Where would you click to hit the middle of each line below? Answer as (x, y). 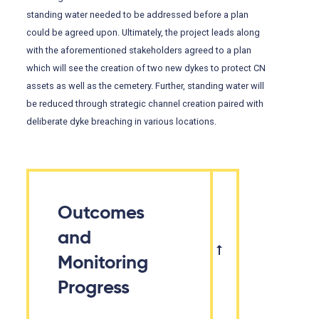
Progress (94, 287)
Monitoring (103, 262)
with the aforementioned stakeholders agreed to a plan (139, 51)
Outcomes (101, 213)
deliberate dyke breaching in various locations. (122, 122)
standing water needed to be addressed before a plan (138, 15)
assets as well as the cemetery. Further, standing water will (146, 86)
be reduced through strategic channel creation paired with (145, 104)
